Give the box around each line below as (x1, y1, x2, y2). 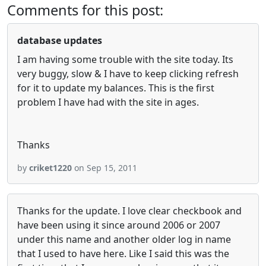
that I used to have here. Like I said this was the (17, 247, 229, 260)
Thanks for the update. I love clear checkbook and (17, 204, 242, 217)
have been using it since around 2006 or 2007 (17, 218, 220, 232)
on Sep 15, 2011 (72, 162, 137, 173)
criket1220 (29, 162, 72, 173)
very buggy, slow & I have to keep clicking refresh (17, 67, 239, 80)
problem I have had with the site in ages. (17, 96, 199, 109)
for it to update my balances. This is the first (17, 81, 214, 94)
